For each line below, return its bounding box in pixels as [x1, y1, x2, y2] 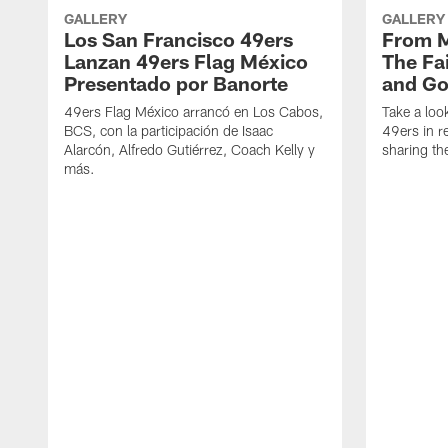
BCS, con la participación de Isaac [64, 122, 273, 140]
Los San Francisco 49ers [64, 27, 293, 52]
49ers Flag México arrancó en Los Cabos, [64, 103, 323, 121]
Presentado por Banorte [64, 71, 288, 96]
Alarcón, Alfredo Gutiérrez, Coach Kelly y [64, 141, 315, 159]
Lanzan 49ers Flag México [64, 49, 308, 74]
